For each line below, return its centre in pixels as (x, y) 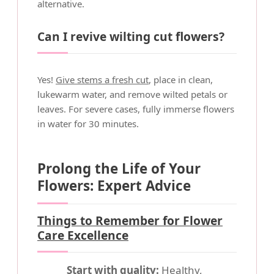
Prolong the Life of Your (119, 168)
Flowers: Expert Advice (114, 186)
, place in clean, (181, 80)
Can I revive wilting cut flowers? (131, 36)
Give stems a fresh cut (102, 80)
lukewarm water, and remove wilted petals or (132, 94)
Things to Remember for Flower (130, 220)
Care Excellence (83, 235)
